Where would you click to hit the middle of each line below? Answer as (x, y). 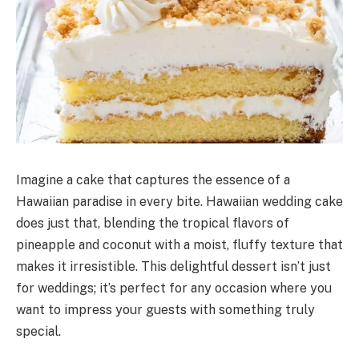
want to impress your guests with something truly (165, 309)
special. (38, 331)
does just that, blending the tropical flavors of (153, 223)
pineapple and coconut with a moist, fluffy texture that (179, 244)
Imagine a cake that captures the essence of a (153, 179)
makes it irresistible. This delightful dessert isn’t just (173, 266)
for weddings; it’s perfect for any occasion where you (174, 288)
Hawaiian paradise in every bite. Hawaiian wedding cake (179, 201)
